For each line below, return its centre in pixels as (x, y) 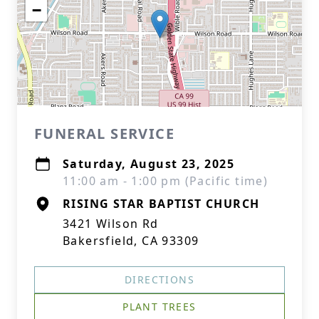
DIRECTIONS (159, 279)
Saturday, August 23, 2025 (148, 164)
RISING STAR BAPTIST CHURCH (161, 204)
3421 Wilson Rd (111, 224)
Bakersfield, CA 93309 (131, 241)
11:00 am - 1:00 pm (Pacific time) (166, 181)
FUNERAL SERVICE (104, 134)
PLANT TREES (159, 307)
